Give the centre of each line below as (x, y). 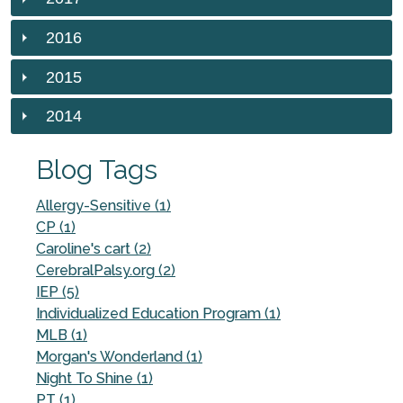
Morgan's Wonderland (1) (119, 356)
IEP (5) (58, 291)
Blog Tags (97, 169)
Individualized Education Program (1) (158, 313)
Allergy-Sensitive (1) (103, 205)
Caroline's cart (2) (94, 248)
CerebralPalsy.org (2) (106, 270)
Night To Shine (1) (94, 378)
